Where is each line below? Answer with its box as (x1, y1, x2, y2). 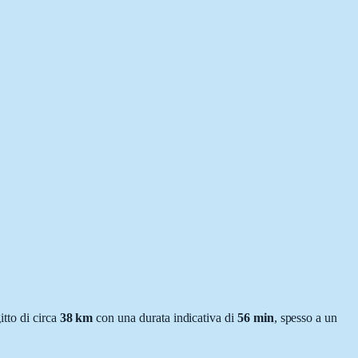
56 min (237, 311, 274, 325)
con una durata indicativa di (93, 311, 234, 325)
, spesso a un (273, 311, 338, 325)
